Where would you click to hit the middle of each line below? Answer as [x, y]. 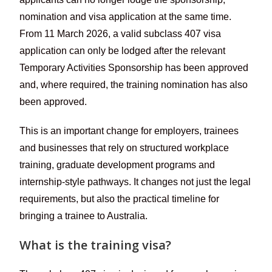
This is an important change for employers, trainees [129, 131]
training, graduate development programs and [117, 165]
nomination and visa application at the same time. [126, 16]
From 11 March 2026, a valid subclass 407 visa [121, 33]
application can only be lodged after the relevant [123, 50]
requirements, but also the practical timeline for [120, 199]
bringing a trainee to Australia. [84, 216]
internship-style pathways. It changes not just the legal [135, 182]
